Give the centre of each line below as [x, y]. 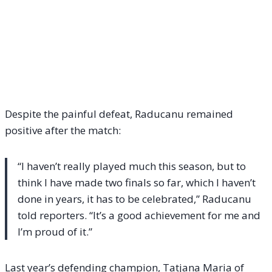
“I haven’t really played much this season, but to [132, 166]
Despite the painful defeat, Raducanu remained [119, 114]
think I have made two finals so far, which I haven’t [137, 183]
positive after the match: [63, 131]
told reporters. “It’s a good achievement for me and [139, 216]
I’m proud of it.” [55, 232]
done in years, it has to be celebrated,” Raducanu [134, 199]
